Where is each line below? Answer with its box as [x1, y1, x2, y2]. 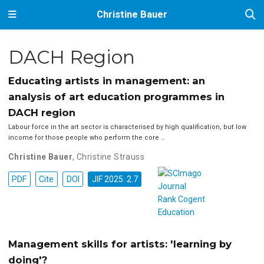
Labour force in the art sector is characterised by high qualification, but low [8, 123, 246, 131]
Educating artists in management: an [8, 75, 205, 87]
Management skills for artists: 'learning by [8, 237, 232, 250]
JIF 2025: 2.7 [91, 174, 138, 184]
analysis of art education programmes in [8, 91, 225, 103]
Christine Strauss [77, 152, 145, 162]
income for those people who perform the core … [8, 134, 165, 142]
